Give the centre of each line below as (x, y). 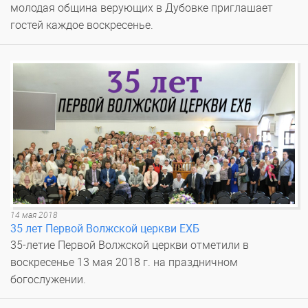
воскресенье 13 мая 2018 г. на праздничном (124, 262)
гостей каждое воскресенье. (82, 25)
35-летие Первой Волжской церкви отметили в (130, 245)
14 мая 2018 (34, 215)
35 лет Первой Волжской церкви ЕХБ (105, 229)
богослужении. (48, 279)
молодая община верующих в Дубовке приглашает (142, 8)
